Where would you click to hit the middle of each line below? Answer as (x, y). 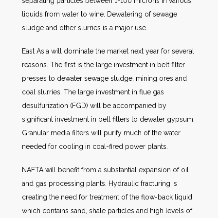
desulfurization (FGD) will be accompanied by (94, 106)
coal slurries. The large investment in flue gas (93, 92)
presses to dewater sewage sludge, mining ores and (104, 78)
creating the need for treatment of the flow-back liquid (107, 197)
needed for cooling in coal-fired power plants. (95, 146)
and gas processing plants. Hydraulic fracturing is (100, 183)
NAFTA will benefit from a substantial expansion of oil (105, 170)
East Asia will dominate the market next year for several (108, 51)
